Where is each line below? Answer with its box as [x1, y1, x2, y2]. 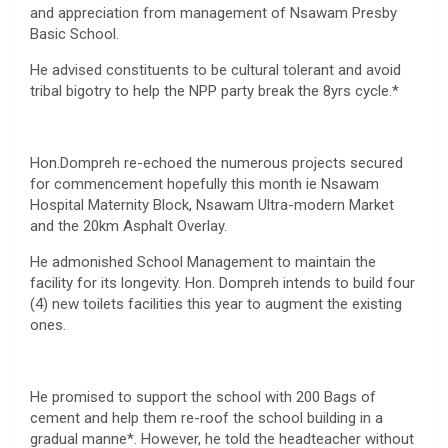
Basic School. [30, 24, 119, 43]
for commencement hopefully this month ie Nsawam [30, 174, 379, 193]
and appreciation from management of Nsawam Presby [30, 3, 397, 22]
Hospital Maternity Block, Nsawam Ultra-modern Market [30, 195, 394, 214]
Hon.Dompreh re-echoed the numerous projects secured [30, 153, 403, 172]
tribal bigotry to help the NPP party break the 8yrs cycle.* [30, 81, 399, 100]
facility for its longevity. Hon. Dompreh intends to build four [30, 273, 415, 292]
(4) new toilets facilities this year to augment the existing [30, 294, 402, 313]
